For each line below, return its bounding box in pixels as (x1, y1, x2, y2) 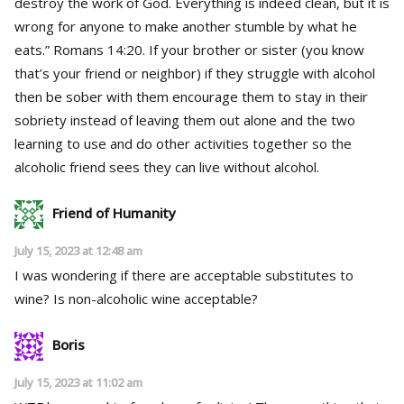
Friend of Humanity (52, 204, 176, 223)
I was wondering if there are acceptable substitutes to (14, 266, 353, 285)
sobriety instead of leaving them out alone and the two (14, 111, 355, 130)
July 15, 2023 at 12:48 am (14, 243, 142, 260)
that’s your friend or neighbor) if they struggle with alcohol (14, 64, 375, 83)
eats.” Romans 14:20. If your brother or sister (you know (14, 41, 364, 60)
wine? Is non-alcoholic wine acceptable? (53, 289, 258, 308)
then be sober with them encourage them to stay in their (14, 87, 368, 106)
